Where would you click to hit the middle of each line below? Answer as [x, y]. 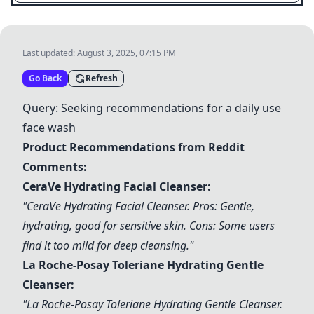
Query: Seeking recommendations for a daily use [152, 108]
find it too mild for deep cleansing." [108, 245]
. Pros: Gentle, [221, 206]
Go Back [45, 78]
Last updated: [50, 53]
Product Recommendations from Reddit [134, 147]
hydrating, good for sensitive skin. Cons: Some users [149, 226]
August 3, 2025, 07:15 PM [127, 53]
